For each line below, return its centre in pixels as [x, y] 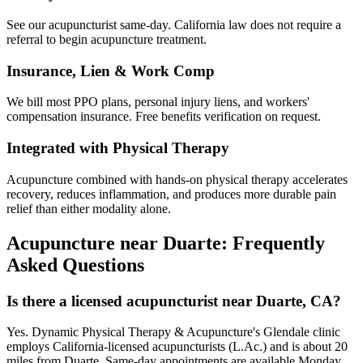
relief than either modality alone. [89, 208]
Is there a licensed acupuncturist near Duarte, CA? [174, 301]
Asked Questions [75, 265]
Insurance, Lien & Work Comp [111, 70]
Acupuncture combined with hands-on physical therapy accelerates [177, 179]
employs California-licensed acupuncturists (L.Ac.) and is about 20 [177, 347]
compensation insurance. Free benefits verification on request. [164, 117]
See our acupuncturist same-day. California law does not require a [174, 24]
